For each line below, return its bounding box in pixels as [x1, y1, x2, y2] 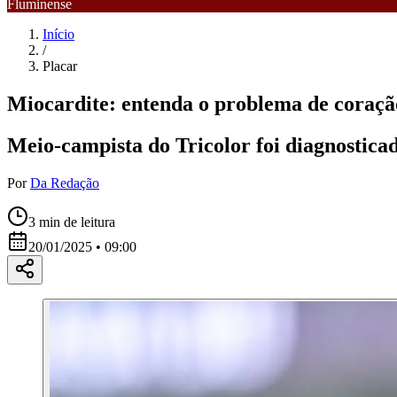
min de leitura [35, 214, 115, 230]
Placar [43, 58, 77, 74]
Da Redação [30, 175, 99, 191]
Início [43, 27, 74, 42]
